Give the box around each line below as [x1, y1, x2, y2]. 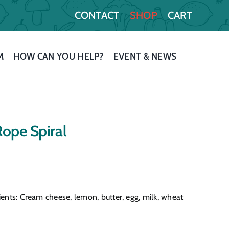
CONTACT [74, 9, 120, 21]
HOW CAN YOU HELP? [13, 50, 104, 62]
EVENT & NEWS [113, 50, 177, 62]
